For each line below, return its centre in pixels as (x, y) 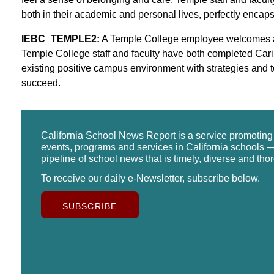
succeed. (41, 83)
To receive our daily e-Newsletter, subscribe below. (150, 178)
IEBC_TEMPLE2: (60, 39)
